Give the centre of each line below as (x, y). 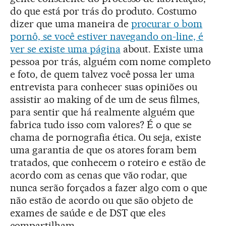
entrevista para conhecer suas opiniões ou (104, 87)
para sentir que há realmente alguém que (103, 112)
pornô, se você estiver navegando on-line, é (107, 37)
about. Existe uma (162, 49)
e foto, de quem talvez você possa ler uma (103, 74)
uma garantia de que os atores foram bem (104, 150)
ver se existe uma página (65, 49)
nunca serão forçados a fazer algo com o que (109, 188)
